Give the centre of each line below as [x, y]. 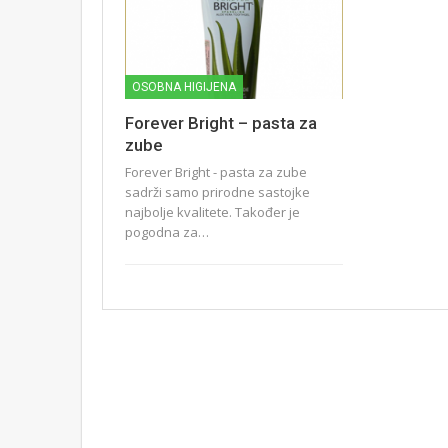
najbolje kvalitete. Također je [212, 212]
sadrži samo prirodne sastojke [217, 192]
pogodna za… [167, 232]
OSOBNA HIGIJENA [184, 87]
